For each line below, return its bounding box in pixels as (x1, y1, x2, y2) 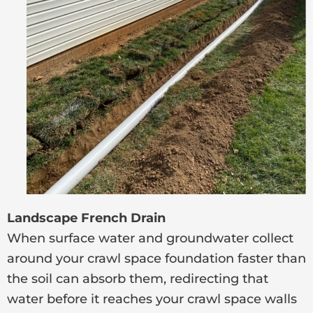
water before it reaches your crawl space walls (7, 291, 297, 307)
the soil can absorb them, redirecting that (7, 270, 268, 286)
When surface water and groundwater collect (7, 230, 293, 246)
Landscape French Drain (7, 210, 169, 226)
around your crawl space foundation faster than (7, 250, 306, 266)
